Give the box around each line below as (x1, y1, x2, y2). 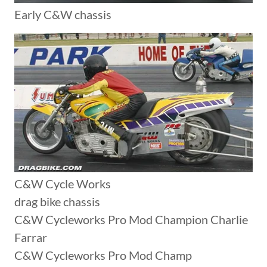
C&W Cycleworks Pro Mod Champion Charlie (14, 212, 248, 227)
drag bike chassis (14, 194, 100, 209)
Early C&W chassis (14, 7, 111, 22)
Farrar (14, 230, 47, 245)
